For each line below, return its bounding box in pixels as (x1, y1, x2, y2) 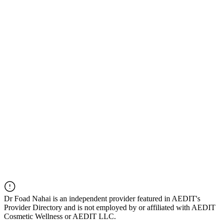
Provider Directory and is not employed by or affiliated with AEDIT (4, 203, 216, 212)
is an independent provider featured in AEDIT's (51, 194, 200, 203)
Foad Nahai (14, 194, 51, 203)
